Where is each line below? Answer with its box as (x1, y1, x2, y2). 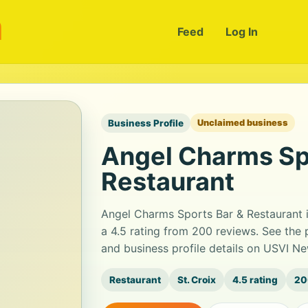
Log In (225, 25, 258, 38)
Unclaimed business (197, 118, 288, 128)
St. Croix (177, 274, 216, 285)
